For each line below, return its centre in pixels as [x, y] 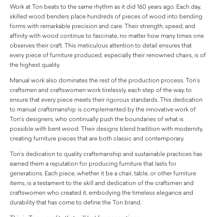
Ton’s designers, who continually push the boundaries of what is [97, 119]
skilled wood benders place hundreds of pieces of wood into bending [106, 16]
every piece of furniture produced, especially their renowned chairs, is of [108, 55]
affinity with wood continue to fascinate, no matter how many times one [107, 35]
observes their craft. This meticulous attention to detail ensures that [101, 45]
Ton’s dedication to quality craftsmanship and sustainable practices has [106, 154]
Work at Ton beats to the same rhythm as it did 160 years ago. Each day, [105, 6]
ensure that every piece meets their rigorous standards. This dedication [106, 99]
